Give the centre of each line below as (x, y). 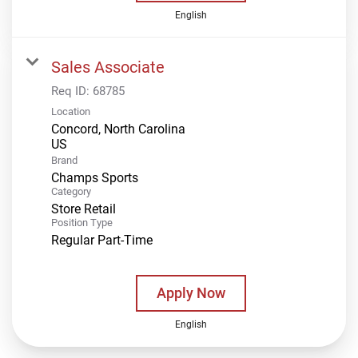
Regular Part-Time (102, 240)
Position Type (82, 222)
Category (71, 191)
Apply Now (191, 292)
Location (71, 111)
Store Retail (84, 209)
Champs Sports (95, 177)
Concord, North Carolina (118, 129)
